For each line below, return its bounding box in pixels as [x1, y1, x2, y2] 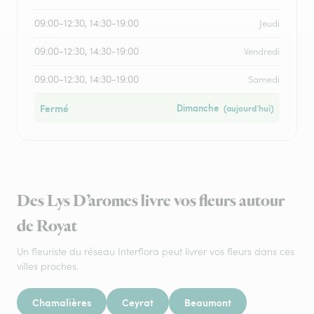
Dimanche [177, 102, 219, 114]
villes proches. [17, 260, 78, 273]
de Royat [17, 215, 77, 238]
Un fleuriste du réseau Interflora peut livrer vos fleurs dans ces [17, 245, 294, 258]
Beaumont [184, 295, 231, 309]
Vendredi [244, 46, 280, 57]
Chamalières [32, 295, 91, 309]
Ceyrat [122, 295, 153, 309]
